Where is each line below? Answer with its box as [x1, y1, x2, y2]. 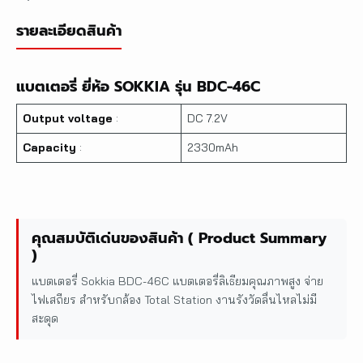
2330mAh [187, 139, 238, 155]
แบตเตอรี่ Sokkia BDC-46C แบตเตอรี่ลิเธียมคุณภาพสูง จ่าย [32, 273, 323, 288]
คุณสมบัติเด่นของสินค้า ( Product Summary [32, 226, 327, 250]
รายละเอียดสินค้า [16, 19, 122, 42]
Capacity [23, 139, 79, 155]
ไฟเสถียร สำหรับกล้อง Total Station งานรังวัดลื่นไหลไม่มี [32, 292, 317, 307]
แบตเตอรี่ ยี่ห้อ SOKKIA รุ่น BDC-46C [16, 75, 260, 98]
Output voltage [23, 110, 116, 126]
